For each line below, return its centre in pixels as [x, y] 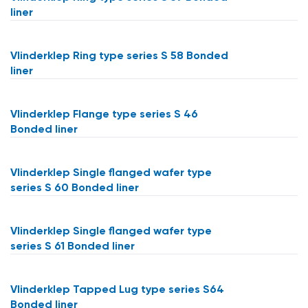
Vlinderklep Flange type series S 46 [104, 114]
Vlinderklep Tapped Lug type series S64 [117, 289]
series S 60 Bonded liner [75, 188]
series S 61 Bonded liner [73, 246]
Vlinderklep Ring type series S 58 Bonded [119, 56]
